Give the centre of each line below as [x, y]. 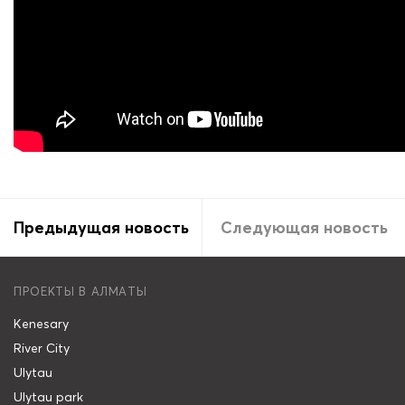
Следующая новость [304, 227]
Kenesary [41, 324]
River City [42, 348]
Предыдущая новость [101, 227]
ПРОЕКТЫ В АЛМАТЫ [80, 292]
